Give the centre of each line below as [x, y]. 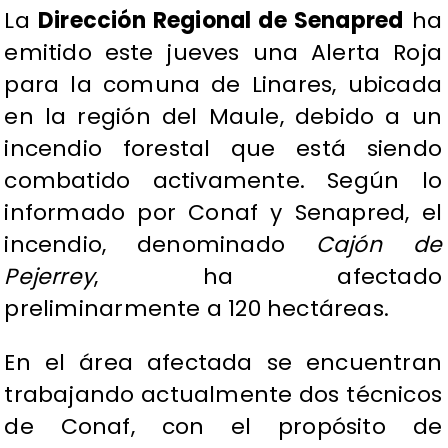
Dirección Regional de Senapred [220, 21]
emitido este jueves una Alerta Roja [223, 53]
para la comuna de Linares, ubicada [223, 85]
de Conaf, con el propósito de [223, 427]
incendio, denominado [160, 245]
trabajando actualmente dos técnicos [223, 395]
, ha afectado [268, 277]
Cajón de [378, 245]
